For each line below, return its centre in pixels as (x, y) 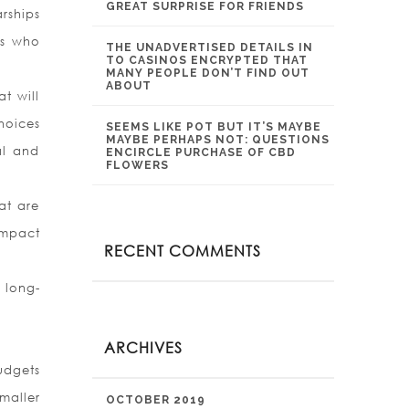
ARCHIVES (143, 347)
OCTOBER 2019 (156, 400)
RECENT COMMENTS (183, 251)
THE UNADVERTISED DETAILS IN (210, 47)
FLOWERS (137, 165)
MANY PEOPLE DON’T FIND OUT (208, 73)
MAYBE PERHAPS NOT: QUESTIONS (218, 140)
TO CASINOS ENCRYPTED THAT (207, 60)
